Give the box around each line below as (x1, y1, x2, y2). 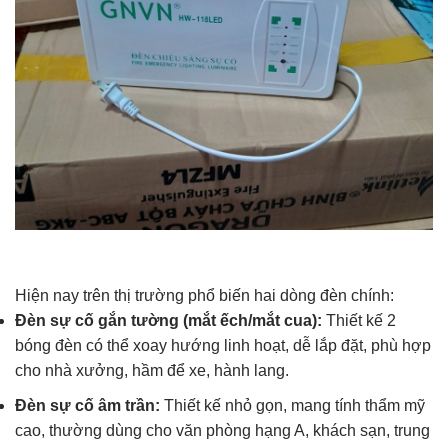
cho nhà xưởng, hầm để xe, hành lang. (15, 362, 289, 380)
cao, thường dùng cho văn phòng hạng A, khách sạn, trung (15, 421, 430, 439)
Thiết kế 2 (322, 312, 396, 330)
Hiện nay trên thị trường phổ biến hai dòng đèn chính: (15, 287, 394, 305)
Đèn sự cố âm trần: (15, 396, 160, 414)
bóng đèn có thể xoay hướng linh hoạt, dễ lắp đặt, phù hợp (15, 337, 431, 355)
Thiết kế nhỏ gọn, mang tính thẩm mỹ (160, 396, 425, 414)
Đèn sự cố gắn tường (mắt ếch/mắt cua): (15, 312, 322, 330)
